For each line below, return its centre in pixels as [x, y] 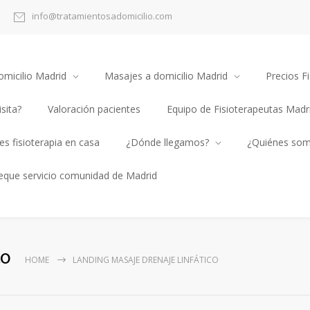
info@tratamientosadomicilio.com [102, 16]
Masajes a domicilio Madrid [166, 76]
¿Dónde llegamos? [167, 143]
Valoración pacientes [94, 109]
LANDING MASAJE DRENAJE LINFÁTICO [146, 260]
